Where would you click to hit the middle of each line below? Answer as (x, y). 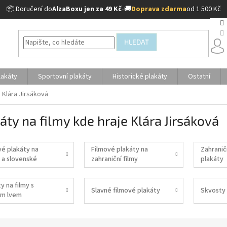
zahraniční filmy (114, 159)
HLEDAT (137, 42)
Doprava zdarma (159, 9)
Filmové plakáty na (119, 150)
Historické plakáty (140, 77)
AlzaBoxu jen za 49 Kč (87, 9)
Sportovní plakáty (65, 77)
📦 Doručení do (29, 9)
